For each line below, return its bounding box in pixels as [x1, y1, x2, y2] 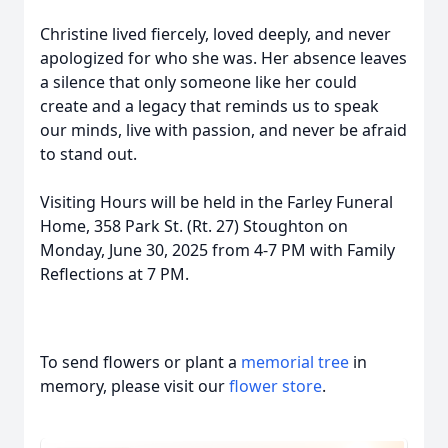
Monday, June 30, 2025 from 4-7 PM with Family [40, 239, 395, 261]
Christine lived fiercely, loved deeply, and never [40, 23, 391, 45]
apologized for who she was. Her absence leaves [40, 47, 407, 69]
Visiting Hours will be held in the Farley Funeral [40, 191, 393, 213]
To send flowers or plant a [40, 351, 241, 373]
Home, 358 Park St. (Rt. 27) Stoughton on [40, 215, 348, 237]
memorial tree [241, 351, 349, 373]
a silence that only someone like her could [40, 71, 357, 93]
